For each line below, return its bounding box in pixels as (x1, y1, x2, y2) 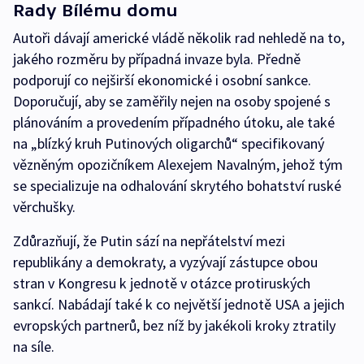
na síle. (13, 337, 54, 357)
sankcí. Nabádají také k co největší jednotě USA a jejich (13, 295, 344, 314)
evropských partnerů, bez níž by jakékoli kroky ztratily (13, 316, 336, 336)
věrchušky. (13, 197, 76, 217)
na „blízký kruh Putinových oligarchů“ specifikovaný (13, 134, 324, 154)
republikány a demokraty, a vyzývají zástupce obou (13, 253, 318, 272)
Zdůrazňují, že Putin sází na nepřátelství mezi (13, 232, 285, 251)
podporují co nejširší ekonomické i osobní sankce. (13, 71, 311, 90)
